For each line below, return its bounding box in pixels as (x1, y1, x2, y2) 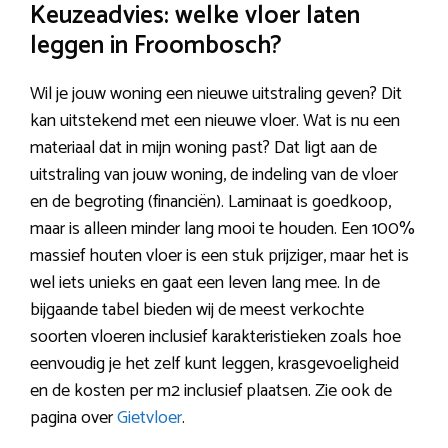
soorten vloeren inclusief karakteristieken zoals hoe (30, 321, 401, 352)
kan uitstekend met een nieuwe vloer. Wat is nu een (30, 105, 400, 136)
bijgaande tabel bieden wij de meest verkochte (30, 294, 364, 325)
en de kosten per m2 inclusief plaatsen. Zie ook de (30, 375, 392, 406)
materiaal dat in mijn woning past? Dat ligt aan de (30, 132, 377, 163)
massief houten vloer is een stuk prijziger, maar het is (30, 240, 409, 271)
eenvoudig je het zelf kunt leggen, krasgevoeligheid (30, 348, 399, 379)
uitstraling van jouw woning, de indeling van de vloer (30, 159, 398, 190)
